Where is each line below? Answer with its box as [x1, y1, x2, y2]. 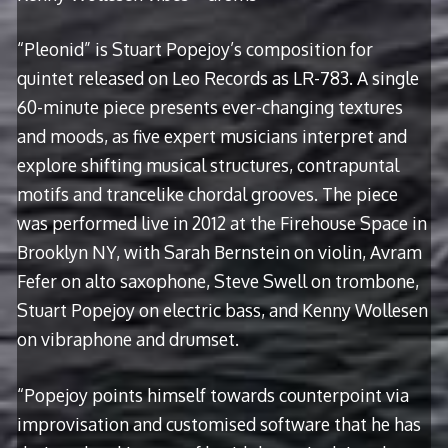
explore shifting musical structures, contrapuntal [16, 154, 399, 177]
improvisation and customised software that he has [16, 412, 421, 435]
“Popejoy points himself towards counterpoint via [16, 383, 409, 406]
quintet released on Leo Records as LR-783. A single [16, 67, 419, 90]
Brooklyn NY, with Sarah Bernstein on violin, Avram [16, 241, 422, 264]
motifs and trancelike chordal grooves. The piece [16, 183, 398, 206]
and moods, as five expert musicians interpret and [16, 125, 407, 148]
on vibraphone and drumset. [16, 328, 239, 351]
